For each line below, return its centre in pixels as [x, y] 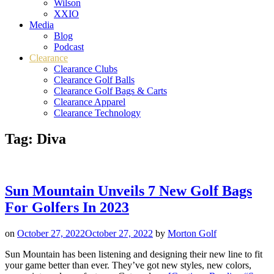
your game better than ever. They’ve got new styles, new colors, [128, 265]
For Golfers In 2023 [67, 207]
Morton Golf [192, 233]
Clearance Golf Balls [94, 80]
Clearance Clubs [86, 69]
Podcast [69, 47]
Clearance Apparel [90, 102]
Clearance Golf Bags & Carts [110, 91]
